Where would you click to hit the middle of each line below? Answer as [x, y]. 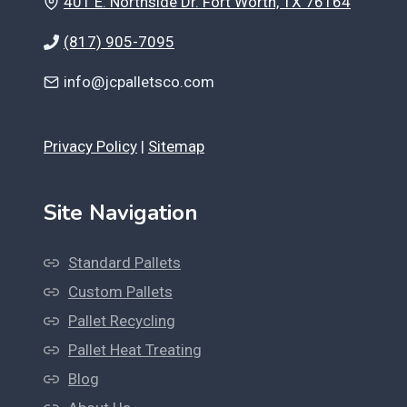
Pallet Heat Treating [135, 350]
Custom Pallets [120, 292]
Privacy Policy [90, 146]
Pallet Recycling [122, 321]
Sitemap [176, 146]
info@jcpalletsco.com [139, 82]
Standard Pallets [124, 263]
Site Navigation [121, 213]
